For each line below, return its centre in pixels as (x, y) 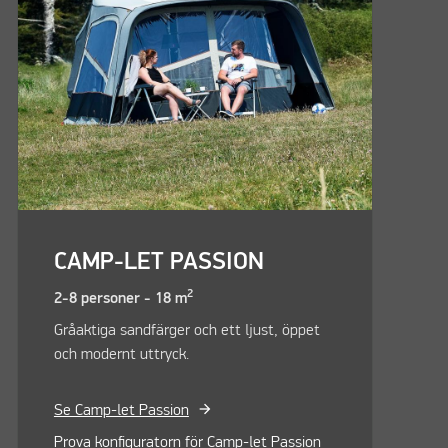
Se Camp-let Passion (121, 411)
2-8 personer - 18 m (120, 299)
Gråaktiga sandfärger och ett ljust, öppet (186, 331)
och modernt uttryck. (121, 355)
